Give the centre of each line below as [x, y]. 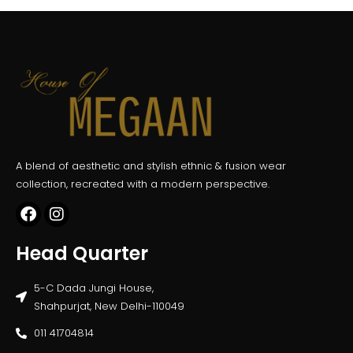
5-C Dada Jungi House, [93, 288]
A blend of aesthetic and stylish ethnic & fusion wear [151, 166]
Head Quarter [82, 254]
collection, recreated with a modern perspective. [143, 184]
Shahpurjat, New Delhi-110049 [109, 307]
